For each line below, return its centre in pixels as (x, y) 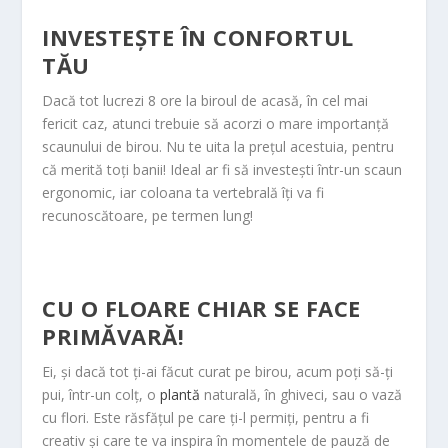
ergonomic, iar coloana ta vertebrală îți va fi (183, 192)
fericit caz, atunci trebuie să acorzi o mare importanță (216, 123)
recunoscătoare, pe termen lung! (148, 215)
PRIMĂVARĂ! (113, 336)
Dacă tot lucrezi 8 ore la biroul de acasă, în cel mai (205, 100)
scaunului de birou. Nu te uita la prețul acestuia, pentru (218, 146)
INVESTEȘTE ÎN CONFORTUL (198, 36)
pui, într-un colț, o (101, 395)
